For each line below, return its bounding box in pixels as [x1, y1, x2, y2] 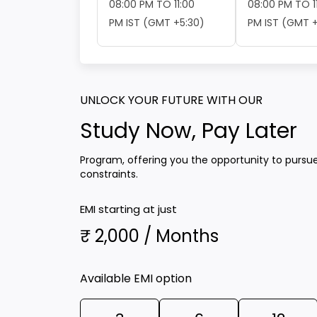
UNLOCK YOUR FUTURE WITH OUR [80, 92, 263, 109]
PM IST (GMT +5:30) [109, 16, 205, 30]
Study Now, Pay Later [80, 116, 298, 146]
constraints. [80, 167, 139, 182]
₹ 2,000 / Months [80, 224, 219, 248]
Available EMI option [80, 270, 192, 287]
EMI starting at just [80, 202, 178, 217]
